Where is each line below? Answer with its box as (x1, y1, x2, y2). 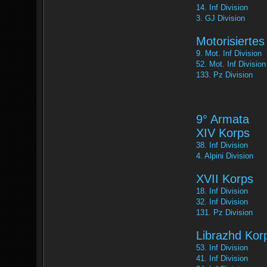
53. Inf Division (196, 243, 248, 252)
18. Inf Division (196, 187, 248, 195)
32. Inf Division (196, 197, 248, 206)
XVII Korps (196, 172, 253, 185)
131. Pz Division (196, 208, 253, 217)
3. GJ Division (196, 14, 245, 23)
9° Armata (196, 113, 249, 126)
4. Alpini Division (196, 151, 253, 160)
